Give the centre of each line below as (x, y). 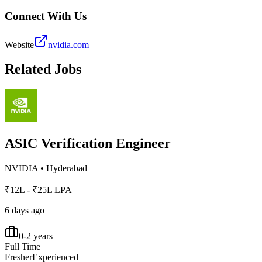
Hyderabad (67, 168)
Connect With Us (46, 16)
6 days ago (25, 211)
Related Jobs (43, 69)
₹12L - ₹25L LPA (38, 190)
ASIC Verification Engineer (88, 144)
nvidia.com (68, 44)
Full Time (23, 247)
